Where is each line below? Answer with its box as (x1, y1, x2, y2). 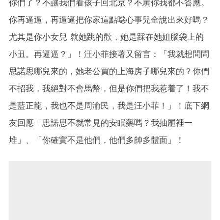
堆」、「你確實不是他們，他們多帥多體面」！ (9, 135, 184, 145)
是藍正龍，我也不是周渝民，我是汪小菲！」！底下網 (9, 101, 209, 111)
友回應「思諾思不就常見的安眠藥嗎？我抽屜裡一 (9, 118, 192, 128)
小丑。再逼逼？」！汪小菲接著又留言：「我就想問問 (9, 49, 209, 59)
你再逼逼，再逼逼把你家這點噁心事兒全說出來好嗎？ (9, 15, 209, 25)
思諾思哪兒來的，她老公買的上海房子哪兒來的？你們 (9, 66, 209, 77)
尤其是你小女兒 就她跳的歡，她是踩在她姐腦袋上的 (9, 32, 204, 42)
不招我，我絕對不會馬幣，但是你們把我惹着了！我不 (9, 83, 209, 94)
